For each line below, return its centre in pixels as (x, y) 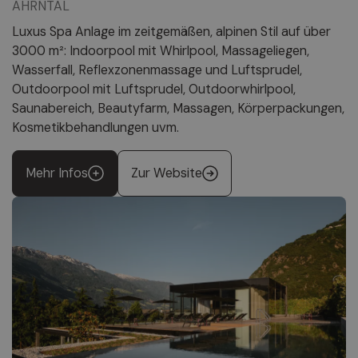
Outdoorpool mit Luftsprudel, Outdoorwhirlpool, (154, 89)
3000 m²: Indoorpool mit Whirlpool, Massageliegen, (161, 51)
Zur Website (167, 173)
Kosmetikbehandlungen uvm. (95, 128)
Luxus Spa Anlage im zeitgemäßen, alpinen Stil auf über (171, 32)
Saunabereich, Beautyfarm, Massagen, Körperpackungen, (178, 109)
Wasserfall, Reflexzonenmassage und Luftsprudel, (157, 70)
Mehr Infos (57, 173)
